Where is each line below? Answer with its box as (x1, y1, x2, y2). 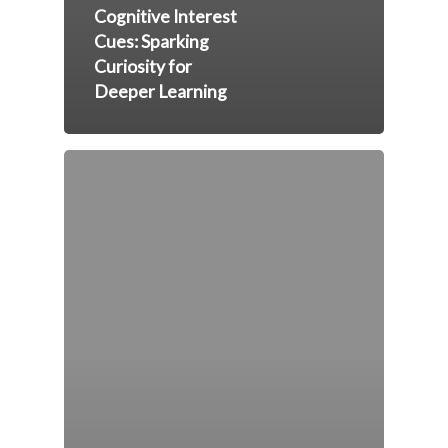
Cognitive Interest (94, 6, 237, 28)
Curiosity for (94, 56, 192, 78)
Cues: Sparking (94, 31, 209, 53)
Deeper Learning (94, 81, 227, 103)
